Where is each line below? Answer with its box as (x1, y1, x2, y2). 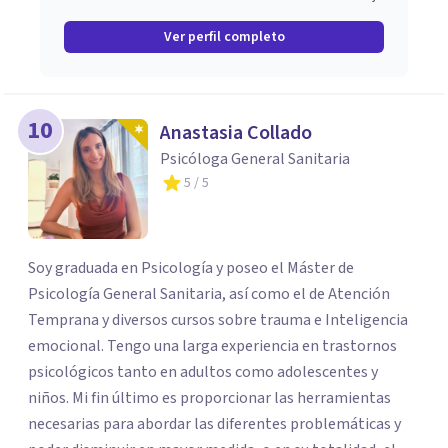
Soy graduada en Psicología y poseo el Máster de (28, 257, 354, 279)
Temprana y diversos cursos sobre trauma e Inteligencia (28, 309, 408, 331)
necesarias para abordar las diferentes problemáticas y (28, 413, 401, 435)
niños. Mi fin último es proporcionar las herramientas (28, 387, 391, 409)
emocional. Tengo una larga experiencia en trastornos (28, 335, 397, 357)
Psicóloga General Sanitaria (160, 148, 350, 170)
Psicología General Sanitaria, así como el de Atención (28, 283, 390, 305)
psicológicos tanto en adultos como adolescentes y (28, 361, 378, 383)
